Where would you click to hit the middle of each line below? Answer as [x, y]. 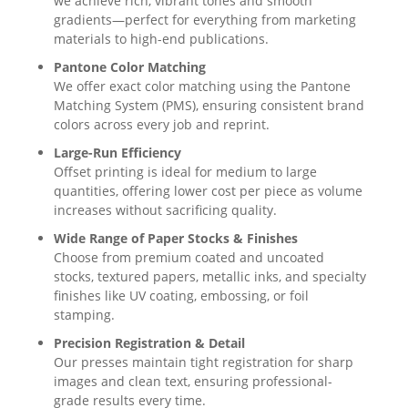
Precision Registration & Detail [149, 343]
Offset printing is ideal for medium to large [185, 172]
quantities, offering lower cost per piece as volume [208, 191]
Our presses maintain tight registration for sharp [203, 362]
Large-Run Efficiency [117, 153]
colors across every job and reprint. [161, 124]
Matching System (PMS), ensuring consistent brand [209, 105]
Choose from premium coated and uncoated [189, 257]
